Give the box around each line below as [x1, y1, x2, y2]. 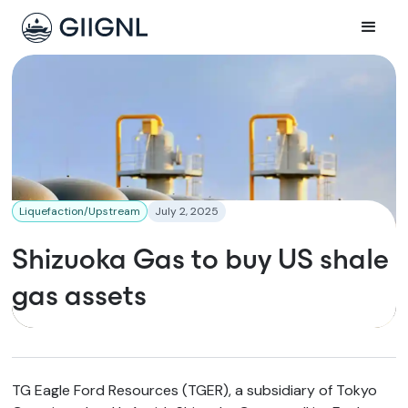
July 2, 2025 [155, 204, 219, 219]
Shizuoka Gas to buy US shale [12, 243, 390, 274]
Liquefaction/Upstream [19, 204, 141, 219]
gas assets [12, 280, 148, 311]
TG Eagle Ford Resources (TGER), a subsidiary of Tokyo [12, 381, 378, 400]
